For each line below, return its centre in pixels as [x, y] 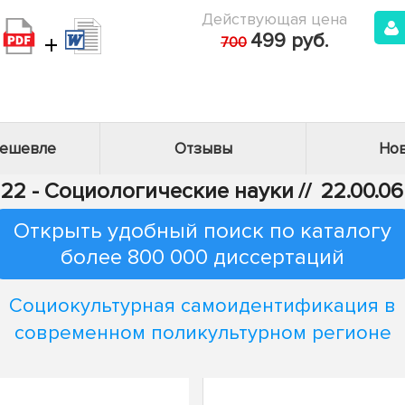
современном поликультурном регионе [202, 333]
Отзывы [203, 149]
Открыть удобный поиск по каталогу [202, 231]
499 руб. [289, 41]
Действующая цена [274, 19]
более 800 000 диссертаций [202, 257]
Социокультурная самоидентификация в [202, 306]
